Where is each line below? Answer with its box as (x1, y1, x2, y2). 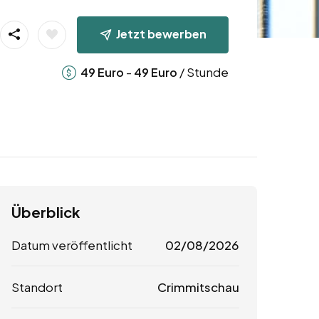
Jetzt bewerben (115, 26, 206, 41)
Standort (11, 279, 63, 296)
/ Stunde (177, 63, 229, 80)
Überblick (11, 203, 80, 221)
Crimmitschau (157, 279, 239, 296)
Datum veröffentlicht (11, 237, 132, 253)
